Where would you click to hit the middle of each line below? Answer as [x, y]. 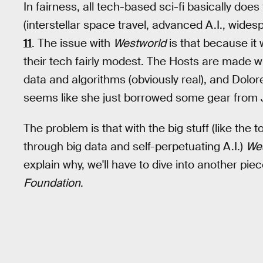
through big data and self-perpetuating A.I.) [135, 147]
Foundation [52, 183]
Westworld [140, 43]
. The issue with [73, 43]
